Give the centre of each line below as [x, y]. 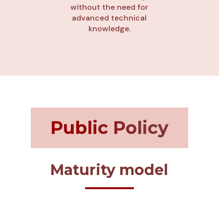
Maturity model [109, 170]
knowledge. [109, 28]
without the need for [109, 7]
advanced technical [109, 18]
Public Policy [109, 127]
